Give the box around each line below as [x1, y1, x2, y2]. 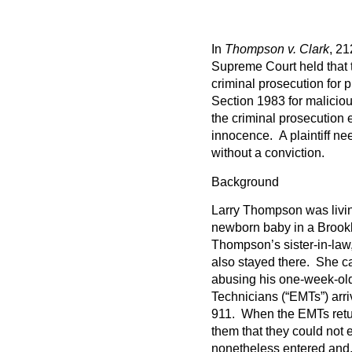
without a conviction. [211, 146, 324, 160]
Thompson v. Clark [224, 42, 329, 57]
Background [211, 174, 279, 189]
